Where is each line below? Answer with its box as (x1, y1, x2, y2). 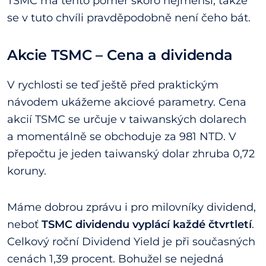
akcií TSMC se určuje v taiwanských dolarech (7, 113, 246, 126)
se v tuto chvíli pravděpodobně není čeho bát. (7, 11, 251, 24)
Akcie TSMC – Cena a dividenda (7, 46, 233, 64)
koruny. (7, 164, 46, 178)
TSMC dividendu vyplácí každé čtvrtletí (42, 218, 252, 232)
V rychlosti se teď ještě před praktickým (7, 78, 218, 92)
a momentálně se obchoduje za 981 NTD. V (7, 130, 236, 144)
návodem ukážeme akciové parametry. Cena (7, 96, 246, 109)
